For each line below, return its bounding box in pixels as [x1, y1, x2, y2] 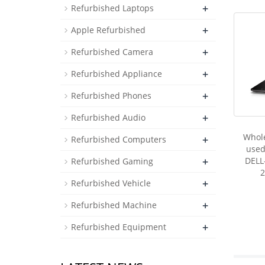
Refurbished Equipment [71, 221, 166, 232]
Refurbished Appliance [71, 68, 162, 79]
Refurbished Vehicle [71, 177, 151, 189]
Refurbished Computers [71, 134, 166, 145]
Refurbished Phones [71, 90, 151, 101]
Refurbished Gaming [71, 156, 153, 167]
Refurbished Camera [71, 46, 153, 57]
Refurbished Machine [71, 199, 157, 211]
